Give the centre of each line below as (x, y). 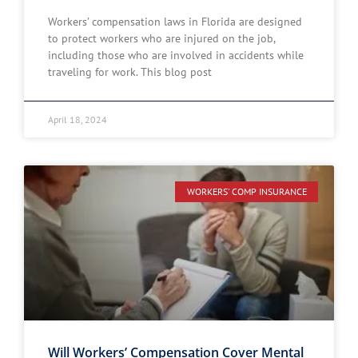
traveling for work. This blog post (130, 72)
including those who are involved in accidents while (176, 55)
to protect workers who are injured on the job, (161, 38)
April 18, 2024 (78, 119)
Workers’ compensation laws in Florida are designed (175, 22)
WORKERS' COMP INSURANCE (247, 192)
